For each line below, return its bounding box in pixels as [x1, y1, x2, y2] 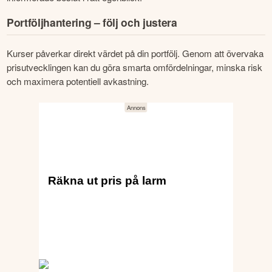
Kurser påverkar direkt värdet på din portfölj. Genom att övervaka [7, 46, 264, 59]
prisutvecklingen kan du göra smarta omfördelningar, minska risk [7, 60, 263, 73]
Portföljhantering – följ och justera [7, 15, 177, 30]
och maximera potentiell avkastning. [7, 74, 149, 87]
